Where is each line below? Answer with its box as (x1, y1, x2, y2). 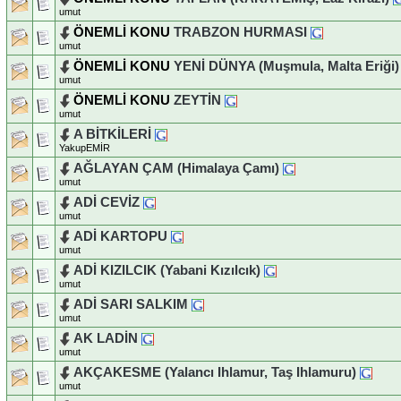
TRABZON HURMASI (174, 24, 307, 39)
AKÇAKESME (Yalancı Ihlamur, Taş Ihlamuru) (73, 364, 356, 380)
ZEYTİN (174, 92, 221, 107)
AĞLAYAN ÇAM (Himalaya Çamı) (73, 160, 279, 175)
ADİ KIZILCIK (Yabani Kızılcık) (73, 262, 260, 277)
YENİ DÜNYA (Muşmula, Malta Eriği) (174, 58, 399, 73)
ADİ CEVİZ (73, 194, 140, 209)
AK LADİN (73, 330, 138, 346)
